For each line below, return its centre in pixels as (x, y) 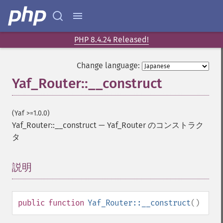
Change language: (108, 65)
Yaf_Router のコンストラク (155, 125)
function (66, 203)
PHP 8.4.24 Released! (111, 40)
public (31, 203)
